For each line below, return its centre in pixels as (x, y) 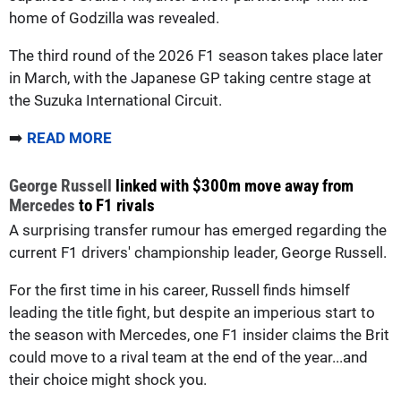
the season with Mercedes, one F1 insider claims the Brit (199, 334)
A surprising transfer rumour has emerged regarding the (198, 230)
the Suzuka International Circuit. (115, 100)
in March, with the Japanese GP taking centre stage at (190, 77)
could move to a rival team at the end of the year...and (188, 357)
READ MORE (69, 137)
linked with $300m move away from (233, 185)
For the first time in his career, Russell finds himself (179, 290)
